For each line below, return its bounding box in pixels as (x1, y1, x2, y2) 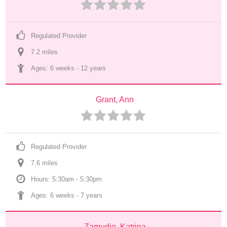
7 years (81, 192, 103, 199)
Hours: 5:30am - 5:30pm (31, 175, 102, 183)
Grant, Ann (96, 95, 134, 104)
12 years (81, 64, 106, 72)
